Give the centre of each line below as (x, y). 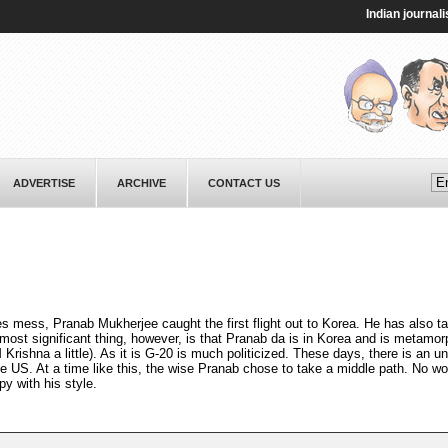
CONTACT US (243, 183)
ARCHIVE (141, 183)
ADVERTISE (43, 183)
